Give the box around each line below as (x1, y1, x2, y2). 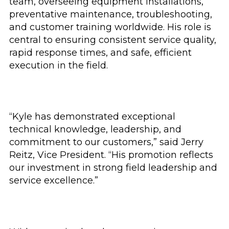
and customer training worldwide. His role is (9, 21, 211, 33)
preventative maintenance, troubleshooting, (9, 8, 212, 20)
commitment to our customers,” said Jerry (9, 136, 203, 148)
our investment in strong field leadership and (9, 162, 217, 174)
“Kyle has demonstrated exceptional (9, 111, 175, 123)
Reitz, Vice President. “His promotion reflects (9, 149, 213, 161)
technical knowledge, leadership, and (9, 124, 181, 135)
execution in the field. (9, 59, 108, 71)
